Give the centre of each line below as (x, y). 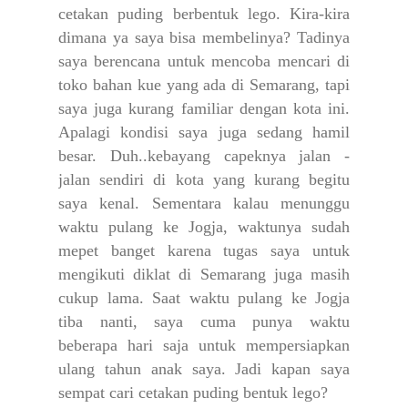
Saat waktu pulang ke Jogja (251, 298)
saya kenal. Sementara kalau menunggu (204, 204)
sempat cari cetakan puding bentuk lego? (193, 393)
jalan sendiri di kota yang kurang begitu (204, 180)
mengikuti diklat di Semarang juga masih (204, 275)
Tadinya (323, 38)
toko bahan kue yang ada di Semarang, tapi (204, 85)
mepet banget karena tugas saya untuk (204, 251)
